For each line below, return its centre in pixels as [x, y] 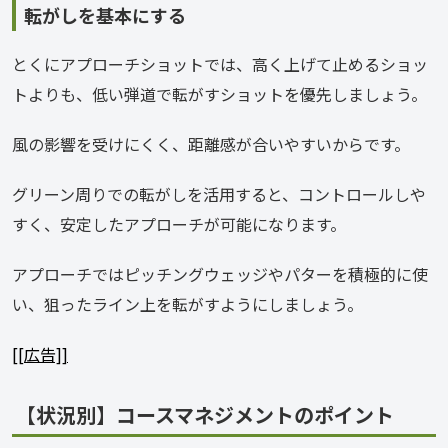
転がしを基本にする [105, 15]
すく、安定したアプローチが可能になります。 [179, 224]
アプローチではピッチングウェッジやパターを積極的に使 [220, 274]
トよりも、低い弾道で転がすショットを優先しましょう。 [219, 94]
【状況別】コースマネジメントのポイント [205, 415]
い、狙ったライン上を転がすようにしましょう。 [187, 304]
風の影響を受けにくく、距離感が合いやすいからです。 [211, 144]
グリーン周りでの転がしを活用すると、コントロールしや [219, 194]
